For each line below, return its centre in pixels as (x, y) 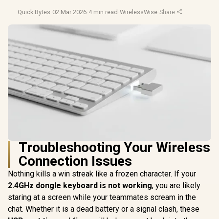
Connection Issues (75, 161)
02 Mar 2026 (69, 12)
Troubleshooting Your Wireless (114, 147)
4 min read (103, 12)
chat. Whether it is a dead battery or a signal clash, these (104, 209)
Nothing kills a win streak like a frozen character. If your (102, 174)
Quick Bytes (34, 12)
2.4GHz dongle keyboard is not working (80, 185)
